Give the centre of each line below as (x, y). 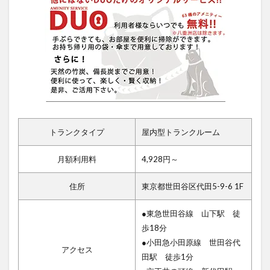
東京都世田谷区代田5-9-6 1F (193, 186)
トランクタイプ (77, 132)
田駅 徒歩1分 (168, 256)
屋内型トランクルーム (181, 132)
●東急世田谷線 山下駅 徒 (191, 213)
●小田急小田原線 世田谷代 (191, 242)
